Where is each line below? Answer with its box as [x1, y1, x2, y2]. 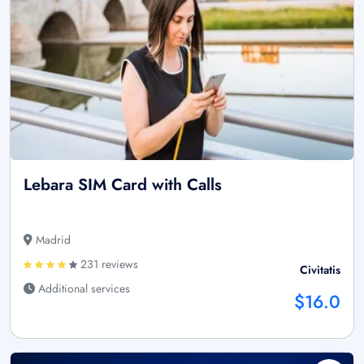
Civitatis [300, 261, 340, 278]
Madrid [32, 231, 71, 248]
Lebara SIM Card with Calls [24, 172, 222, 197]
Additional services [35, 279, 130, 297]
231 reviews [77, 255, 138, 272]
